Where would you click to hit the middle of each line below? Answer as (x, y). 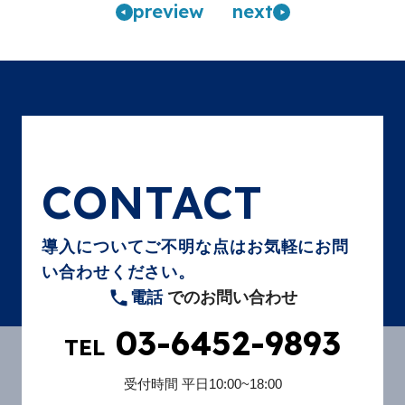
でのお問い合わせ (230, 298)
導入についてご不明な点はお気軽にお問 (196, 247)
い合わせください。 (119, 273)
